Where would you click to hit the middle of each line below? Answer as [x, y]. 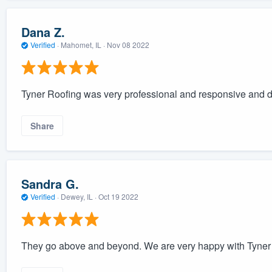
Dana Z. [43, 32]
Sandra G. [50, 184]
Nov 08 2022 [128, 45]
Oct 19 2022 [118, 197]
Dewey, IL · [78, 197]
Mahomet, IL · [83, 45]
